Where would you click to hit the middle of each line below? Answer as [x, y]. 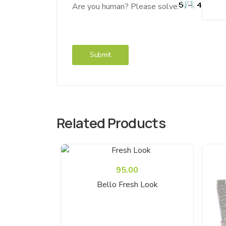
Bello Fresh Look [127, 184]
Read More [127, 179]
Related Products [111, 123]
